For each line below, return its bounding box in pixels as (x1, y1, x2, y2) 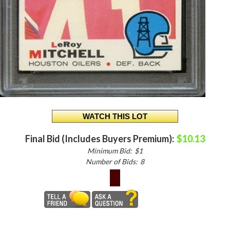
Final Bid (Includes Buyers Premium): (25, 132, 174, 144)
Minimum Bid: (87, 146, 132, 155)
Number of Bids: (86, 157, 138, 166)
